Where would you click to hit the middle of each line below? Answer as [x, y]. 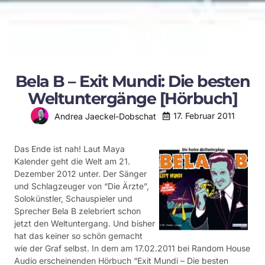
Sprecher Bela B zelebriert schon [77, 211]
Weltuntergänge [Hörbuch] [132, 98]
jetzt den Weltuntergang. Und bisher [85, 223]
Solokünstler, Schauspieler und [73, 198]
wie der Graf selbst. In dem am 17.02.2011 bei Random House [132, 248]
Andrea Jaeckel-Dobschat [105, 116]
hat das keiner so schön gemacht [78, 236]
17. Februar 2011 [204, 116]
